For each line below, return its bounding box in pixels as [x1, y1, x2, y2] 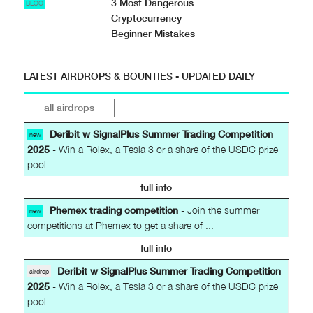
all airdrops [43, 101, 94, 113]
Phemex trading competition [49, 203, 178, 216]
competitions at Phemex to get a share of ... [27, 219, 214, 231]
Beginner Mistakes [111, 27, 196, 39]
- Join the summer [177, 203, 259, 216]
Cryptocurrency [111, 11, 182, 24]
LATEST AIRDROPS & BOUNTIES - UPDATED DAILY [23, 69, 255, 82]
